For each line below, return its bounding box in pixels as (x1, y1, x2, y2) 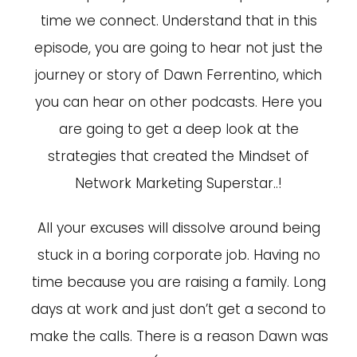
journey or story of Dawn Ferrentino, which (35, 65, 322, 84)
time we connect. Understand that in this (40, 11, 317, 30)
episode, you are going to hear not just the (34, 38, 323, 57)
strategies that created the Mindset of (48, 147, 309, 166)
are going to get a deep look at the (58, 120, 299, 139)
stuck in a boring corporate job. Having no (37, 245, 320, 265)
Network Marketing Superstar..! (75, 174, 282, 193)
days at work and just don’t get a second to (31, 300, 326, 319)
